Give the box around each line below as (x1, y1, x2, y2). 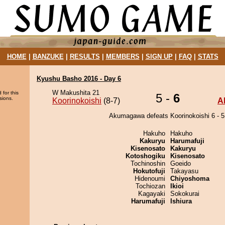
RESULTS (69, 53, 100, 60)
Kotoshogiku (126, 152, 165, 160)
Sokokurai (170, 190, 199, 197)
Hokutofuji (133, 167, 165, 175)
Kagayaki (138, 190, 165, 197)
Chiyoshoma (170, 175, 209, 182)
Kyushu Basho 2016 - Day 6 (37, 75, 121, 82)
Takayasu (170, 167, 198, 175)
